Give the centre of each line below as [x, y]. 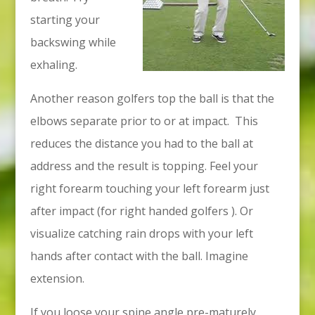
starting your [65, 20]
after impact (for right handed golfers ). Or [141, 211]
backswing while [73, 42]
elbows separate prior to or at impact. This [144, 121]
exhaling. [53, 65]
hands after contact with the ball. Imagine [139, 256]
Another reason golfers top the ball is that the [152, 98]
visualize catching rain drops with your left [141, 233]
